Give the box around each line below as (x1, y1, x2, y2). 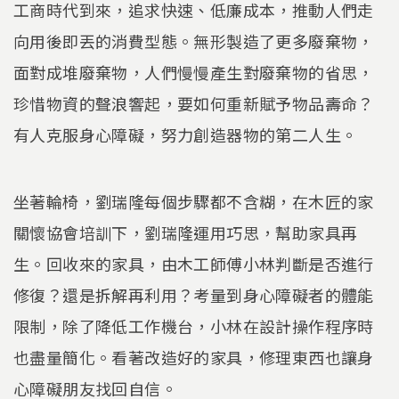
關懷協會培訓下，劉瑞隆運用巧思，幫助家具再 (13, 221, 358, 245)
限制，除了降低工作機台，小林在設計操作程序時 (13, 314, 374, 338)
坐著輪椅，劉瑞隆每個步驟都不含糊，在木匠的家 (13, 190, 374, 214)
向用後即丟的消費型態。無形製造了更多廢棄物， (13, 28, 374, 53)
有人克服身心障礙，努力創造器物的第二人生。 (13, 122, 358, 146)
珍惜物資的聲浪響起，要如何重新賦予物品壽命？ (13, 91, 374, 115)
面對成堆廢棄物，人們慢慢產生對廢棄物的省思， (13, 60, 374, 84)
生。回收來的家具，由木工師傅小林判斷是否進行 (13, 252, 374, 276)
